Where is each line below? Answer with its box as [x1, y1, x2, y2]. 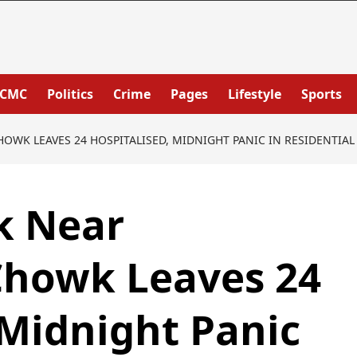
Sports [300, 85, 342, 103]
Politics [46, 85, 93, 103]
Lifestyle [227, 85, 281, 103]
